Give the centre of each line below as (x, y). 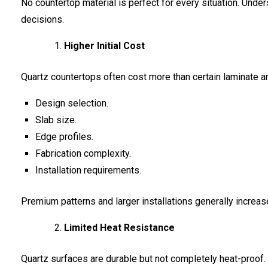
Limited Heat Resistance (119, 227)
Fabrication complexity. (83, 153)
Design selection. (72, 103)
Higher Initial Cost (104, 45)
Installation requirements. (88, 170)
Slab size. (56, 120)
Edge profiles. (64, 136)
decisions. (42, 19)
